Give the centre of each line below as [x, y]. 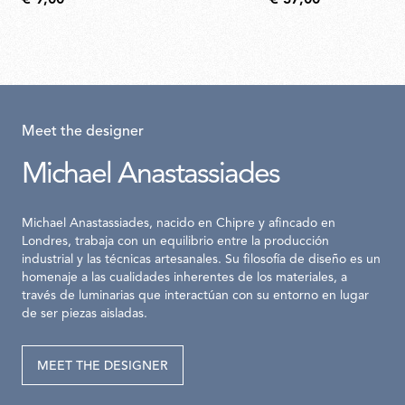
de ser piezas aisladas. [85, 315]
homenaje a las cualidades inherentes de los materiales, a [184, 278]
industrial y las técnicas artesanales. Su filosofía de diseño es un [201, 260]
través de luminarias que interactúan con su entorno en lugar [195, 297]
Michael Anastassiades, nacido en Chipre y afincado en [179, 224]
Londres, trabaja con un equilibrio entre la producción [175, 242]
